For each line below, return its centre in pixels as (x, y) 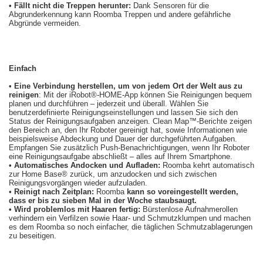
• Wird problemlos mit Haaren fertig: (75, 209)
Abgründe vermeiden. (45, 23)
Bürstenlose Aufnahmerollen (190, 209)
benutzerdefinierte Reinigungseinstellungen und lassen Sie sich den (123, 112)
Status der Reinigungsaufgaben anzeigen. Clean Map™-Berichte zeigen (130, 121)
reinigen (24, 95)
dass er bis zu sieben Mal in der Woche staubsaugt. (103, 200)
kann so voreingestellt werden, (183, 192)
